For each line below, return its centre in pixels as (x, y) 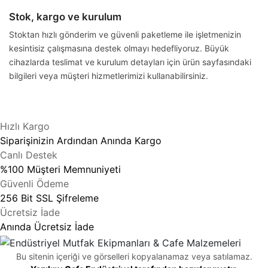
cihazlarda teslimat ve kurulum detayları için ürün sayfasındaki (130, 62)
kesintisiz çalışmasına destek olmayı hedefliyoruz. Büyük (119, 48)
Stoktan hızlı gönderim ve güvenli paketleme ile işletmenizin (125, 35)
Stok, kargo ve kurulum (65, 17)
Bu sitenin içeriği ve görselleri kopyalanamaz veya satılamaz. (134, 256)
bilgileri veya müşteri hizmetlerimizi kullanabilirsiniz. (109, 76)
